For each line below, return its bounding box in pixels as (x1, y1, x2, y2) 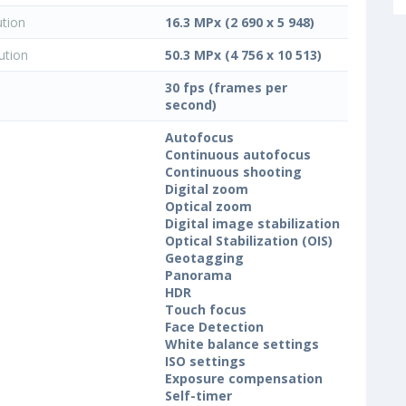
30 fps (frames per (165, 79, 287, 97)
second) (165, 96, 217, 114)
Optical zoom (165, 198, 252, 216)
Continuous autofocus (165, 146, 311, 164)
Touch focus (165, 301, 246, 319)
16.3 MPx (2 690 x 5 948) (165, 14, 314, 32)
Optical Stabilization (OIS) (165, 232, 333, 250)
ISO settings (165, 353, 246, 371)
